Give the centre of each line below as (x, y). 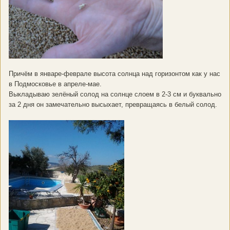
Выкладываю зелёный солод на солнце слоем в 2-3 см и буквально (115, 94)
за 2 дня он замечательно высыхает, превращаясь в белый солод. (113, 105)
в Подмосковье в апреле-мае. (55, 84)
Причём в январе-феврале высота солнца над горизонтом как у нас (114, 74)
